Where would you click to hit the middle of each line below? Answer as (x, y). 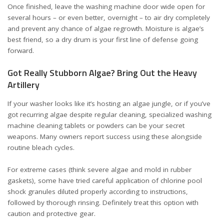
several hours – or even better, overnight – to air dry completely (109, 17)
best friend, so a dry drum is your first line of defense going (103, 39)
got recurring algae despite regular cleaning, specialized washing (109, 114)
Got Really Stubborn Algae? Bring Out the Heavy (102, 73)
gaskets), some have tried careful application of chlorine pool (105, 180)
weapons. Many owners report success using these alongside (105, 136)
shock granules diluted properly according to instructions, (98, 191)
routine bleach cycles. (41, 147)
